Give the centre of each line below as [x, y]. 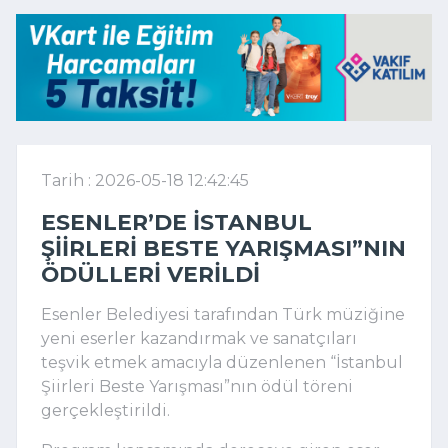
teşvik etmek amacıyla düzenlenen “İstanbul [222, 362]
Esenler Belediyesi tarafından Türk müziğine [223, 314]
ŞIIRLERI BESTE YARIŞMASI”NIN [223, 247]
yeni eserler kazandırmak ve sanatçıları [199, 338]
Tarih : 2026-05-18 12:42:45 [145, 180]
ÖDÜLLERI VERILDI [150, 273]
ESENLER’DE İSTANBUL [176, 221]
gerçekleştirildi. [107, 410]
